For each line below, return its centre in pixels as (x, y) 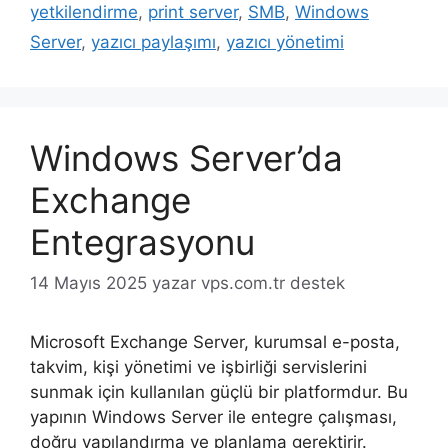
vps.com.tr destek (273, 283)
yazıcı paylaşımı (153, 41)
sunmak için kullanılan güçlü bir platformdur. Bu (219, 392)
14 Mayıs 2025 (88, 283)
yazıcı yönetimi (285, 41)
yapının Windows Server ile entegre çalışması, (213, 417)
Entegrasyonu (142, 241)
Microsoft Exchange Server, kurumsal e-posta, (215, 342)
